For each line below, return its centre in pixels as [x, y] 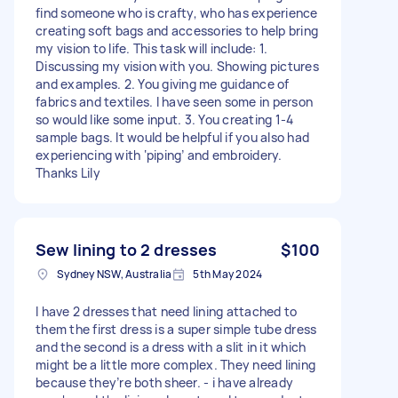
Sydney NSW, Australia [115, 274]
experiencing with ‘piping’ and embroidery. [159, 155]
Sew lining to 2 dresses [127, 249]
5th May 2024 [228, 274]
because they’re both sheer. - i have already [164, 382]
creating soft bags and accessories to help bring [177, 30]
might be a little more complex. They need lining [175, 364]
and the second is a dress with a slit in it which [171, 346]
